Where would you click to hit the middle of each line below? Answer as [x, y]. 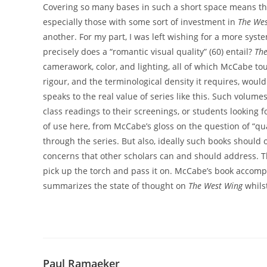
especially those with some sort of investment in [140, 21]
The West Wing [215, 185]
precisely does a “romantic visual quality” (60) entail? [149, 51]
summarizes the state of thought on [116, 185]
